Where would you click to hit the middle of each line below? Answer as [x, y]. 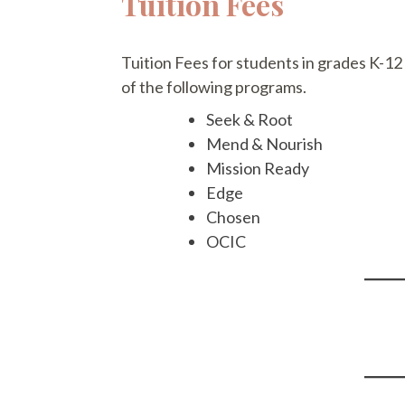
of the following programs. [214, 86]
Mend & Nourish [265, 143]
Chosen [234, 217]
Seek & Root [250, 119]
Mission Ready [258, 168]
